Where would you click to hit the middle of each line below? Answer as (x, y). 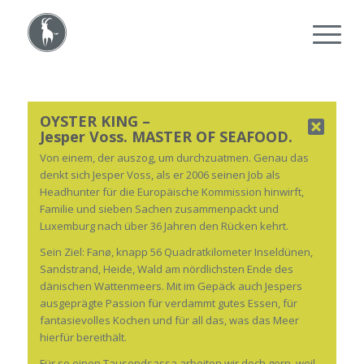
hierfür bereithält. (83, 338)
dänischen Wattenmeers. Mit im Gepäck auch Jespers (171, 286)
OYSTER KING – (95, 121)
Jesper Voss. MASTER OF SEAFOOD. (166, 136)
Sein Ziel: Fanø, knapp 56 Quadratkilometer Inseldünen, (176, 252)
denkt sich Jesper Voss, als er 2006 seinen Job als (160, 175)
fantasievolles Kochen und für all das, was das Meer (169, 321)
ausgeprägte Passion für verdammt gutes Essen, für (168, 303)
